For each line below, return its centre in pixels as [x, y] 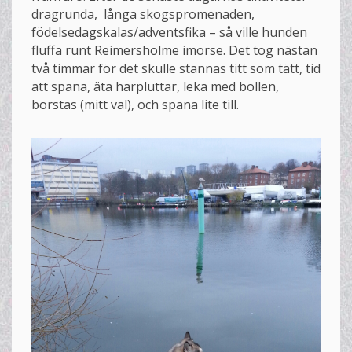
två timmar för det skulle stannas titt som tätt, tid [176, 68]
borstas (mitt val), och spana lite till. [135, 104]
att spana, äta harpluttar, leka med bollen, [155, 86]
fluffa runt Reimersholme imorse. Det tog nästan [174, 50]
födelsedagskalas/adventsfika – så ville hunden [169, 32]
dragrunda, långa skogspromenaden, [143, 14]
